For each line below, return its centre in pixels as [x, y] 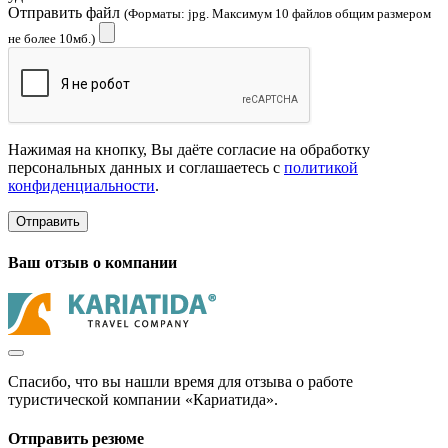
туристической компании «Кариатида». [143, 399]
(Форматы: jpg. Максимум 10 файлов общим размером [277, 14]
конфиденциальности [81, 186]
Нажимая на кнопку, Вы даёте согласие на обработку [189, 150]
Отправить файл [66, 13]
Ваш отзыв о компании [92, 262]
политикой [321, 168]
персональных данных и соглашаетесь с [146, 168]
